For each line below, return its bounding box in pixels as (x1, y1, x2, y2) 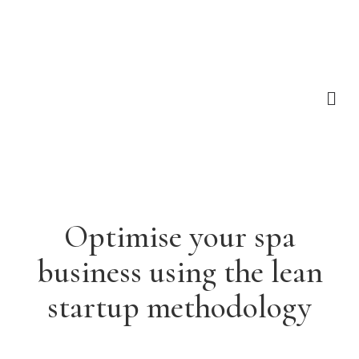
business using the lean (36, 252, 323, 291)
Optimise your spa (63, 217, 296, 256)
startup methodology (47, 288, 312, 326)
